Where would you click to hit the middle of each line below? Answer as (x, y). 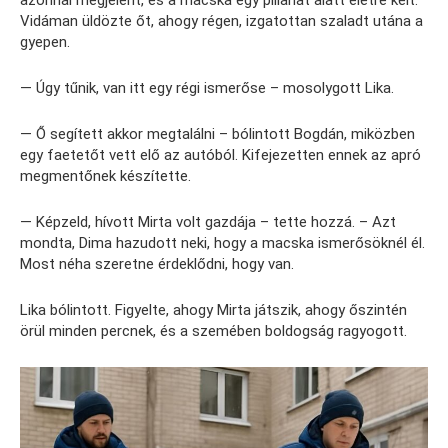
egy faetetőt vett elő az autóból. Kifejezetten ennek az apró (220, 155)
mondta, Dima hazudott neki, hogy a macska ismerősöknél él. (222, 243)
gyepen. (45, 42)
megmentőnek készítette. (105, 176)
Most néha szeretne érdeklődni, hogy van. (157, 264)
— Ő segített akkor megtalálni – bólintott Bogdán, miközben (217, 134)
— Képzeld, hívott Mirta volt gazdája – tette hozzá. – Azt (208, 222)
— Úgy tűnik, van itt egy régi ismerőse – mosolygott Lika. (207, 88)
